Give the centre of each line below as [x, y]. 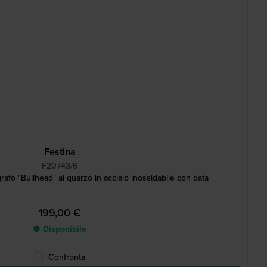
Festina [60, 152]
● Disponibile [60, 229]
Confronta [67, 257]
